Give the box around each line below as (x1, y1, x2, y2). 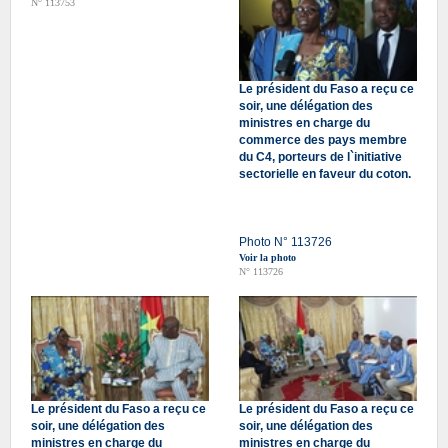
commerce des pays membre (239, 132, 407, 147)
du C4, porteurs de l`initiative (239, 149, 402, 164)
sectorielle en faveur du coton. (239, 166, 411, 181)
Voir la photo (239, 251, 296, 263)
